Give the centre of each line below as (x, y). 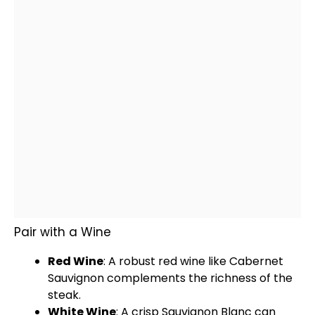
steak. (64, 295)
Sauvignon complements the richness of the (170, 278)
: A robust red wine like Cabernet (193, 261)
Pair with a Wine (63, 232)
